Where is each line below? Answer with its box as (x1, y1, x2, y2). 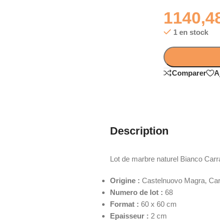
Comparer (172, 69, 207, 78)
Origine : (110, 176, 140, 185)
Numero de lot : (110, 188, 163, 196)
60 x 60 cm (139, 199, 177, 208)
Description (110, 124, 168, 137)
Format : (110, 199, 139, 208)
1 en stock (173, 27, 208, 36)
